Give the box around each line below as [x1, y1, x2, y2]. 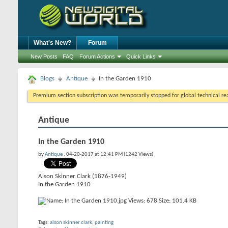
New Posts [31, 53, 58, 60]
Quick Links [126, 53, 156, 60]
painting [95, 220, 113, 225]
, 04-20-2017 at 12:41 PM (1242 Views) [64, 152, 153, 157]
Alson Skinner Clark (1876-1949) [38, 173, 127, 180]
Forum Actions [79, 53, 115, 60]
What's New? [34, 39, 71, 46]
